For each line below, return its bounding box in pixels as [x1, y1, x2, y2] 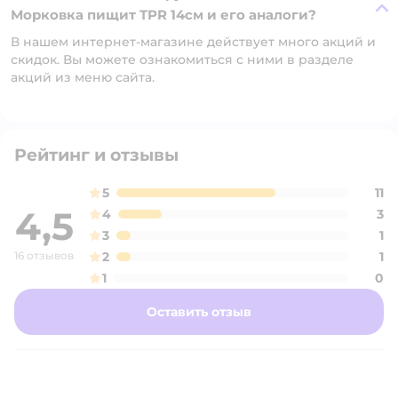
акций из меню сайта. [11, 69, 155, 85]
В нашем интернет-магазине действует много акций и [11, 34, 376, 50]
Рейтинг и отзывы [14, 145, 179, 165]
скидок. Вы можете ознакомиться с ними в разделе [11, 52, 354, 68]
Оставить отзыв [147, 304, 251, 320]
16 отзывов [14, 249, 74, 262]
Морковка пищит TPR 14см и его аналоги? [11, 6, 316, 23]
